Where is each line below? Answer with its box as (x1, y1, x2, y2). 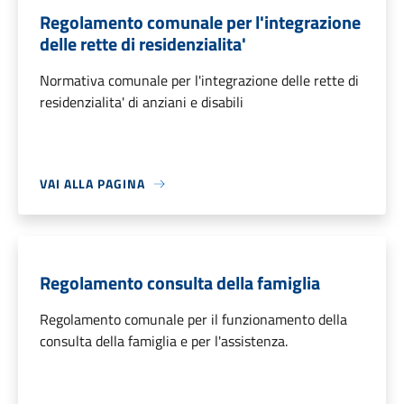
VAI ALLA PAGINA (40, 174, 145, 194)
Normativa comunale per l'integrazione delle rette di (40, 69, 359, 92)
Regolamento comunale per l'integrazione (40, 8, 361, 37)
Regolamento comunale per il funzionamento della (40, 308, 347, 331)
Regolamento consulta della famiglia (40, 269, 320, 298)
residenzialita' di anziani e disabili (40, 91, 243, 114)
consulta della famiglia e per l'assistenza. (40, 330, 288, 353)
